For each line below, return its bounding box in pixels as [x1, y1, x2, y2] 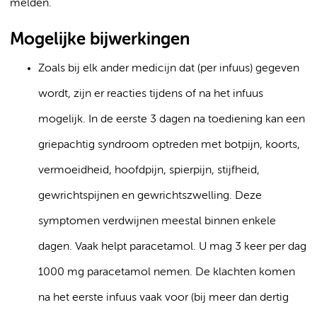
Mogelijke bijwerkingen [10, 31, 190, 48]
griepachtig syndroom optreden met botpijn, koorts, [38, 139, 300, 151]
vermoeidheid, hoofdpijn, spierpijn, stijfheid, [38, 165, 260, 176]
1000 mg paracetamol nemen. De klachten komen [38, 267, 295, 278]
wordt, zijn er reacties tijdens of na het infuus [38, 88, 263, 100]
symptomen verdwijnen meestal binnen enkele [38, 216, 276, 227]
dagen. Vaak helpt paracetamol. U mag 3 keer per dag [38, 241, 306, 253]
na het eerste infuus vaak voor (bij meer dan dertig [38, 292, 289, 304]
